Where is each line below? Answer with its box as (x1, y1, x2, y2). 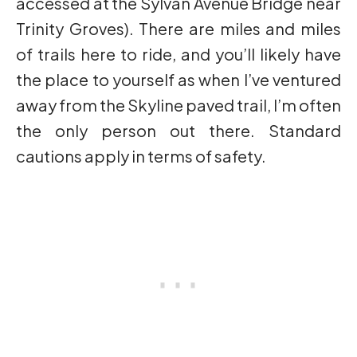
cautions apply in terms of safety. (16, 146, 266, 166)
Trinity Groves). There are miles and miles (16, 18, 341, 38)
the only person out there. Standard (16, 120, 341, 140)
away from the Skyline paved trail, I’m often (16, 95, 341, 115)
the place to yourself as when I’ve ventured (16, 69, 341, 89)
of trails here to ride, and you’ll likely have (16, 44, 341, 64)
